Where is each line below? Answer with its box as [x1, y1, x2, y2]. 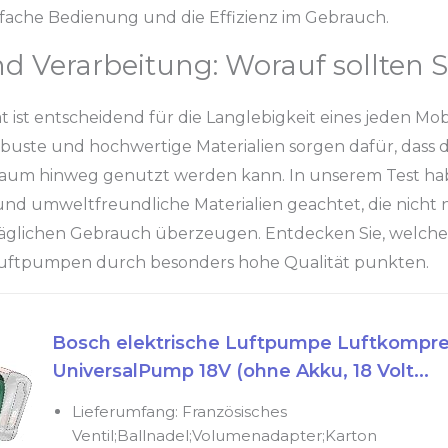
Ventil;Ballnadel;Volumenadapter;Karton [71, 426, 377, 446]
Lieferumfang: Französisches [71, 402, 287, 422]
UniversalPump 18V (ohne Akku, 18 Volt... [51, 360, 429, 383]
